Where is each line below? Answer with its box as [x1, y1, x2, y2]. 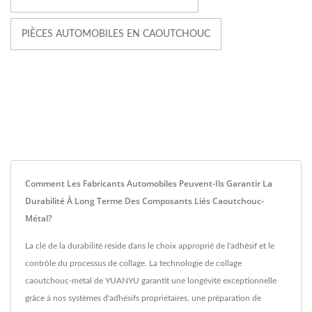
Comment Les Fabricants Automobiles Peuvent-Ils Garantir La [25, 178, 272, 190]
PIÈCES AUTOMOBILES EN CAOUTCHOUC [22, 29, 210, 40]
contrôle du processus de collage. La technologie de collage [25, 259, 242, 268]
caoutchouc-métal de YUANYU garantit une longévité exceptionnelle [25, 276, 276, 286]
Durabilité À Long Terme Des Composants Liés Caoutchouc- [25, 195, 264, 208]
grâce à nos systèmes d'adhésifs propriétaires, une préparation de [25, 294, 261, 303]
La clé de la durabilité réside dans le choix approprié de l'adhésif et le [25, 242, 274, 251]
